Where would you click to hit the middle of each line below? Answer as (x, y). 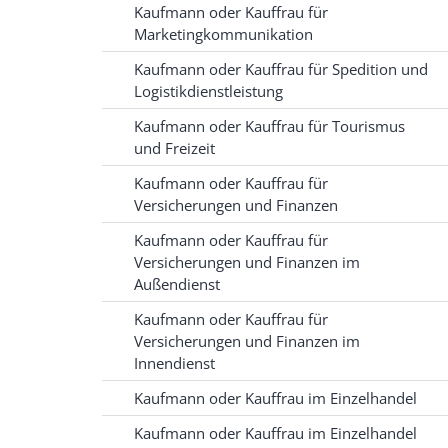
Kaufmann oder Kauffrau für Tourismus (269, 126)
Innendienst (174, 363)
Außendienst (177, 284)
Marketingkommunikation (223, 34)
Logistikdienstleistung (208, 91)
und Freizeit (174, 148)
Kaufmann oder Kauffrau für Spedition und (281, 69)
